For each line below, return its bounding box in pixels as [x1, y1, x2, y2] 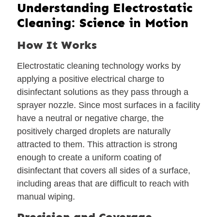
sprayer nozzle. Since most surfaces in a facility [17, 100, 200, 110]
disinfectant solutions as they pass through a [17, 87, 188, 97]
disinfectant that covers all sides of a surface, [17, 165, 190, 175]
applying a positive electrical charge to [17, 74, 164, 84]
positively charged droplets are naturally [17, 126, 170, 136]
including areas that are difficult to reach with [17, 178, 189, 188]
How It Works [17, 37, 97, 52]
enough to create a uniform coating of [17, 152, 161, 162]
